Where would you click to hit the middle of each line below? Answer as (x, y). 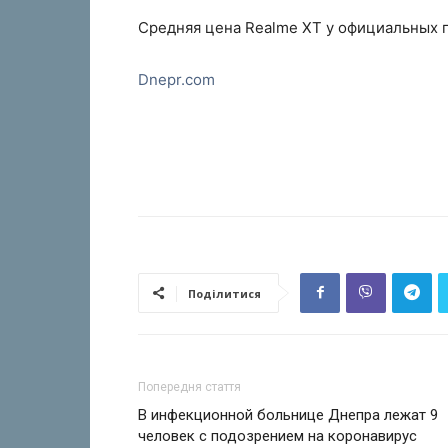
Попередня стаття (189, 386)
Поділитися (224, 293)
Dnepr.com (176, 79)
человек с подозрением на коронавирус (277, 435)
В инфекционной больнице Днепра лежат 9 (288, 414)
